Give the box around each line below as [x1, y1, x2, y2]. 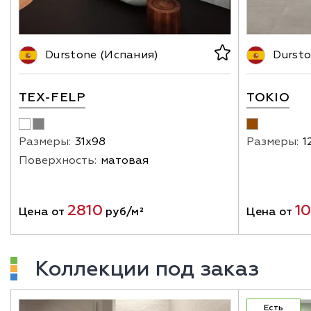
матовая [101, 153, 149, 168]
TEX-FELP [19, 90, 85, 106]
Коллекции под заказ [35, 256, 259, 283]
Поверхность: [19, 153, 96, 168]
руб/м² [102, 205, 144, 219]
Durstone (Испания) [45, 48, 159, 62]
